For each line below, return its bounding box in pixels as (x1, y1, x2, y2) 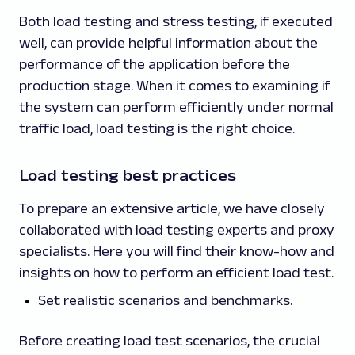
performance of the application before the (19, 55, 290, 72)
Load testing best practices (19, 166, 236, 184)
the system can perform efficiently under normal (19, 98, 334, 115)
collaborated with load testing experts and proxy (19, 221, 334, 238)
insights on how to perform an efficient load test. (19, 264, 334, 281)
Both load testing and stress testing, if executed (19, 13, 333, 29)
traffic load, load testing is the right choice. (19, 120, 295, 136)
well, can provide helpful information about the (19, 34, 318, 51)
